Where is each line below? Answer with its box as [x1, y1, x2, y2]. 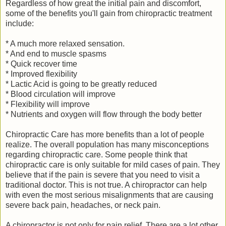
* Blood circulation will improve [6, 90, 116, 99]
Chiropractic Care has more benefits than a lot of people [6, 130, 204, 139]
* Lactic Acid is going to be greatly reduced [6, 80, 157, 89]
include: [6, 19, 34, 28]
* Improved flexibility [6, 70, 77, 79]
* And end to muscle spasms [6, 49, 106, 59]
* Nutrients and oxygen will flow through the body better [6, 110, 202, 119]
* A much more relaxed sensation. [6, 39, 125, 48]
